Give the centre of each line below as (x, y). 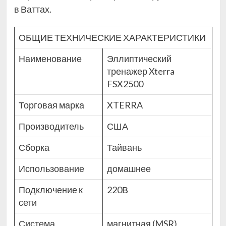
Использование (52, 169)
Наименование (51, 59)
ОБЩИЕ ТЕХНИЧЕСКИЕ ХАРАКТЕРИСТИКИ (112, 38)
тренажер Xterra (140, 71)
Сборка (35, 148)
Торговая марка (52, 105)
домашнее (129, 169)
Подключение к (50, 190)
